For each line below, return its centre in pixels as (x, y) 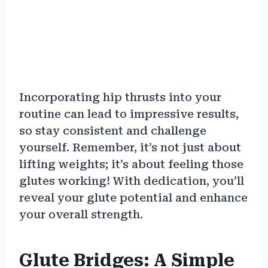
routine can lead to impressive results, (129, 114)
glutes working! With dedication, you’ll (132, 181)
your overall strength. (81, 215)
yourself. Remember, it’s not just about (130, 148)
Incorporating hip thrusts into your (120, 98)
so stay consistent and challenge (113, 131)
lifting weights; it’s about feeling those (131, 165)
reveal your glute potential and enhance (133, 198)
